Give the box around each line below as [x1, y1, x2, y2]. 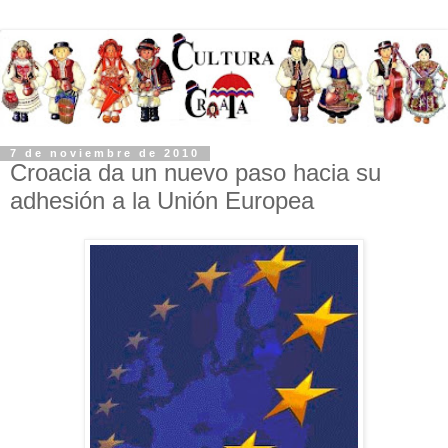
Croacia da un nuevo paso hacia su [10, 159, 381, 187]
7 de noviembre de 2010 [10, 147, 200, 160]
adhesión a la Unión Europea [10, 187, 314, 215]
